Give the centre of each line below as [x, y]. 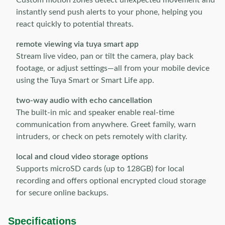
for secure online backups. [62, 193]
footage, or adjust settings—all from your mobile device [113, 68]
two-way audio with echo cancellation [84, 100]
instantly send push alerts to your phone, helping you [109, 12]
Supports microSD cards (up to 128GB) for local [100, 169]
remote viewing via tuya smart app [77, 44]
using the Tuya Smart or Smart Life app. [85, 80]
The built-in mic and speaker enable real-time [95, 113]
